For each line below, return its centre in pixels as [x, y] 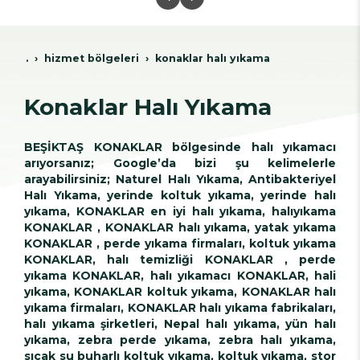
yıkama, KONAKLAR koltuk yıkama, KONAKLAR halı [180, 291]
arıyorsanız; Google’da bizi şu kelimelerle [180, 163]
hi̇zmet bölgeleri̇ [92, 58]
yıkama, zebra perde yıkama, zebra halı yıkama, [180, 340]
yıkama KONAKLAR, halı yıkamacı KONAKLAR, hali [180, 275]
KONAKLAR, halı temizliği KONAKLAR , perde [180, 259]
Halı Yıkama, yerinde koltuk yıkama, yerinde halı [180, 195]
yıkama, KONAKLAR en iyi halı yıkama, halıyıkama [180, 211]
